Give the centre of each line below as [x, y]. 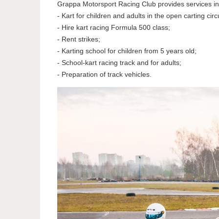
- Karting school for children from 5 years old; [127, 51]
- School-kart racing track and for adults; [119, 63]
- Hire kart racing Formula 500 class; [113, 27]
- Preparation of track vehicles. [104, 74]
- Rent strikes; [78, 39]
